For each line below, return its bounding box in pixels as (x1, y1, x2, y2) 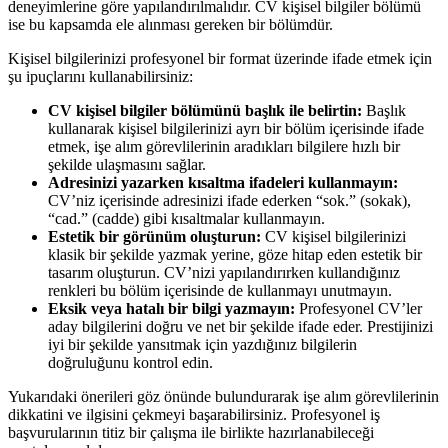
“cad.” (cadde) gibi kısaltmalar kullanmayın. (48, 210, 325, 228)
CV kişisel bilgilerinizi (265, 228, 406, 246)
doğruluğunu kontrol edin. (48, 354, 213, 372)
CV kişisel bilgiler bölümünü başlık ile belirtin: (48, 102, 362, 120)
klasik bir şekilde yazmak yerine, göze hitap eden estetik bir (48, 246, 422, 264)
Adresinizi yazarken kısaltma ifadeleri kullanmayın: (48, 174, 398, 192)
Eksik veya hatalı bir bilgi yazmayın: (48, 300, 299, 318)
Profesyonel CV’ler (299, 300, 422, 318)
